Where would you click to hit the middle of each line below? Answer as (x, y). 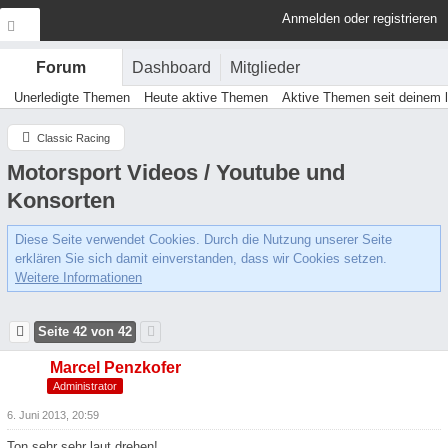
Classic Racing (73, 138)
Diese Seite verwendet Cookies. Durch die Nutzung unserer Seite (203, 239)
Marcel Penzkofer (115, 367)
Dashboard (171, 67)
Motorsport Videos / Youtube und (176, 172)
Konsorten (61, 200)
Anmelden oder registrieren (359, 18)
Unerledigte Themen (72, 97)
